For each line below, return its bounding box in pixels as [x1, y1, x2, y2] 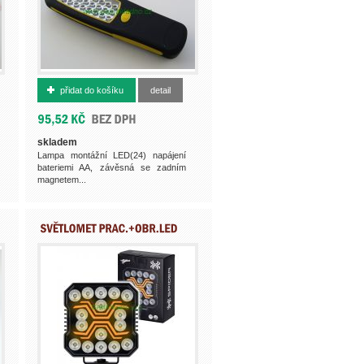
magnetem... [37, 175, 86, 184]
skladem [37, 136, 77, 148]
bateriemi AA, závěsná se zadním [37, 162, 186, 172]
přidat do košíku [60, 85, 123, 95]
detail [150, 85, 171, 95]
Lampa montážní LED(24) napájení [37, 150, 186, 160]
